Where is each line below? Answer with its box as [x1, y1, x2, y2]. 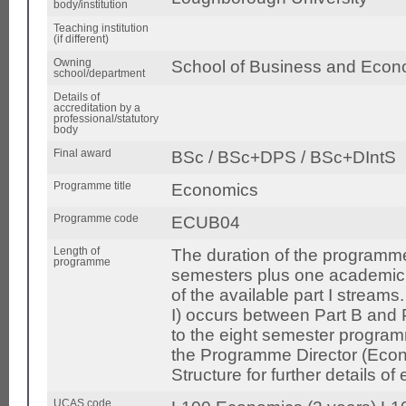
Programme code [53, 213, 139, 225]
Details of [53, 92, 100, 103]
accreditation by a [53, 102, 140, 114]
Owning [53, 57, 92, 69]
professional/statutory [53, 113, 159, 125]
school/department [53, 68, 145, 80]
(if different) [53, 34, 109, 45]
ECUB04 [171, 213, 240, 233]
